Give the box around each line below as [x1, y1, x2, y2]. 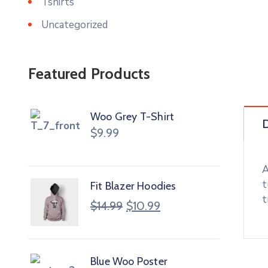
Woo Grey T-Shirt [90, 110, 175, 123]
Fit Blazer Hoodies [90, 179, 176, 193]
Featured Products [28, 65, 151, 83]
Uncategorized [41, 18, 108, 32]
